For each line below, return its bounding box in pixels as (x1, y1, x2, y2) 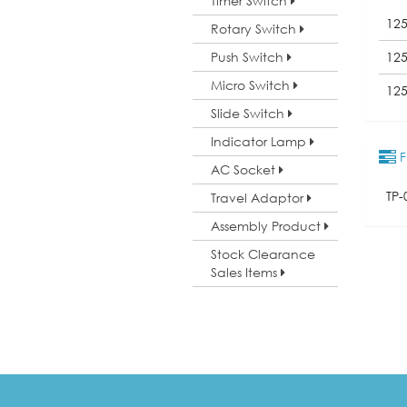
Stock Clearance (211, 245, 315, 263)
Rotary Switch (211, 20, 300, 37)
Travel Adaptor (211, 189, 307, 206)
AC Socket (211, 161, 279, 178)
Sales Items (211, 263, 281, 281)
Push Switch (211, 48, 287, 65)
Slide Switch (211, 104, 288, 122)
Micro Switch (211, 76, 293, 94)
